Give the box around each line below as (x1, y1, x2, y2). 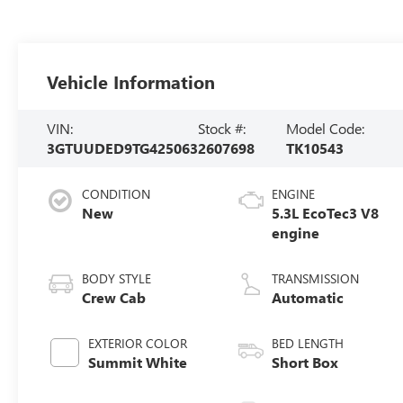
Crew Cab (82, 288, 147, 308)
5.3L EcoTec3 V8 (272, 203, 380, 223)
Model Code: (285, 119, 364, 139)
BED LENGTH (272, 335, 345, 353)
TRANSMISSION (272, 270, 360, 288)
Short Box (272, 353, 339, 372)
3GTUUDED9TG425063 (47, 139, 199, 158)
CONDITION (82, 185, 151, 203)
